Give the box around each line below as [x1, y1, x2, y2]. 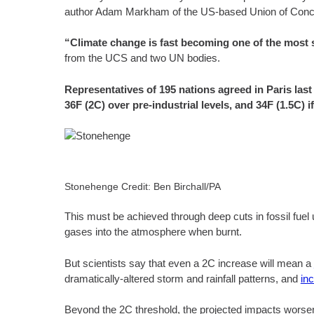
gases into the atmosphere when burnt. [64, 226, 242, 238]
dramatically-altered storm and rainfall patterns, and [64, 272, 301, 285]
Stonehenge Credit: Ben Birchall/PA [64, 181, 221, 192]
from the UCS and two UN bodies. [64, 52, 220, 64]
